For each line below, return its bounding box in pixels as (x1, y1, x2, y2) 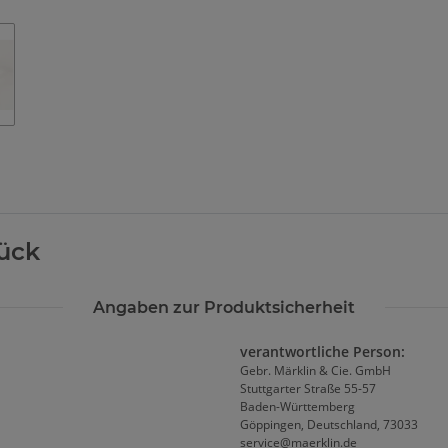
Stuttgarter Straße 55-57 (240, 380, 376, 398)
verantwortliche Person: (240, 342, 405, 362)
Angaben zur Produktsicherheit (93, 298, 355, 318)
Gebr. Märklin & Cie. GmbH (240, 362, 391, 380)
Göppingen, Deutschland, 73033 (240, 416, 418, 434)
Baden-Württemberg (240, 398, 355, 416)
